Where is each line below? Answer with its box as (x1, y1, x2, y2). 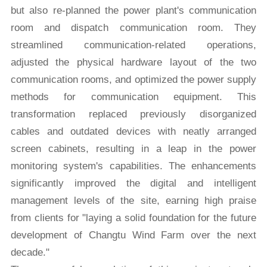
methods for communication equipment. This (10, 91, 257, 103)
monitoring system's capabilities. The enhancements (10, 160, 257, 172)
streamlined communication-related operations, (10, 39, 257, 51)
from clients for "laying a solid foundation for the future (10, 212, 257, 224)
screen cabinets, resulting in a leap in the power (10, 143, 257, 155)
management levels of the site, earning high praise (10, 195, 257, 207)
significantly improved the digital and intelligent (10, 178, 257, 190)
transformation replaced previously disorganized (10, 108, 257, 120)
